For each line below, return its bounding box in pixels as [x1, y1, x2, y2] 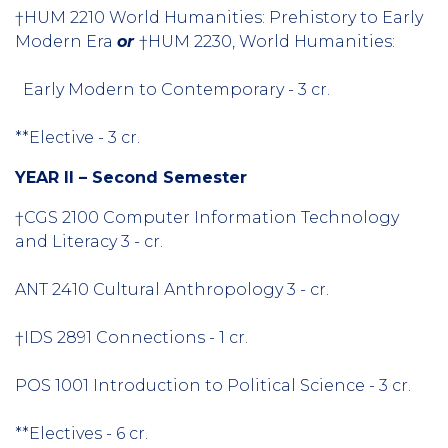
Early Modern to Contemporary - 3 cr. [15, 79, 330, 99]
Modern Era [15, 31, 117, 51]
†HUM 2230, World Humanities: [139, 31, 395, 51]
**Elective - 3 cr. [15, 127, 140, 147]
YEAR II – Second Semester [15, 167, 247, 187]
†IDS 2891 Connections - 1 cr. [15, 327, 248, 347]
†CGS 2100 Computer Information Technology [15, 207, 399, 227]
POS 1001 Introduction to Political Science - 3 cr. [15, 375, 411, 395]
